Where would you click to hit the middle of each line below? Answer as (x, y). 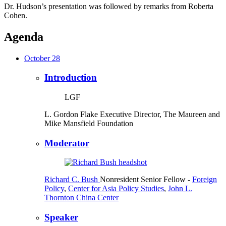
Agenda (24, 37)
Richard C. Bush (71, 180)
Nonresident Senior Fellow (144, 180)
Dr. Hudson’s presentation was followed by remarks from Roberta (109, 6)
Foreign (205, 180)
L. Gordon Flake (71, 115)
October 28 (42, 58)
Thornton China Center (81, 198)
